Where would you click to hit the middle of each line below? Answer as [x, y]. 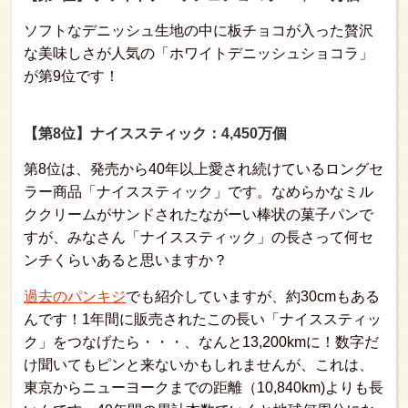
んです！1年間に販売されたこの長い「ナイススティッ [203, 320]
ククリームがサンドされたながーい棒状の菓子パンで [199, 215]
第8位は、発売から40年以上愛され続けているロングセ [204, 169]
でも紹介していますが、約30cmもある [253, 297]
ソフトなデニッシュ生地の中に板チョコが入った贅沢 [199, 31]
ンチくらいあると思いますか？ [126, 260]
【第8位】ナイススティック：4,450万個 [155, 134]
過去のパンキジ [75, 297]
